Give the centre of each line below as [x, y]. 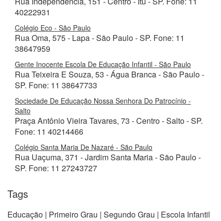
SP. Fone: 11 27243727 [56, 168]
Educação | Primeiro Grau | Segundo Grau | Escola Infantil [109, 214]
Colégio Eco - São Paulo [53, 28]
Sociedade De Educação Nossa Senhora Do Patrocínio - [103, 101]
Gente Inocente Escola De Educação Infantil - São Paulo [103, 64]
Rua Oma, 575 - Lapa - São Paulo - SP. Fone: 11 [100, 38]
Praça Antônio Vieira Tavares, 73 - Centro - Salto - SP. [109, 121]
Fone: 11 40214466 [49, 131]
